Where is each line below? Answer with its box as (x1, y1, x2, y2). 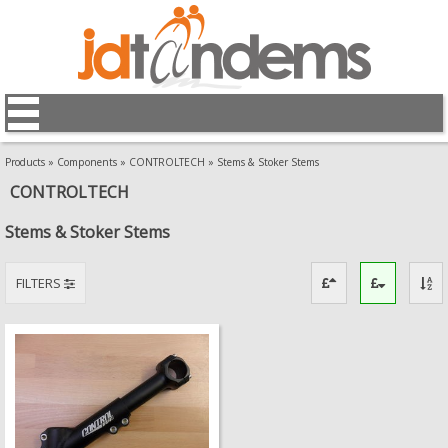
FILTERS (16, 274, 64, 292)
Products (5, 155, 45, 169)
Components (57, 155, 117, 169)
